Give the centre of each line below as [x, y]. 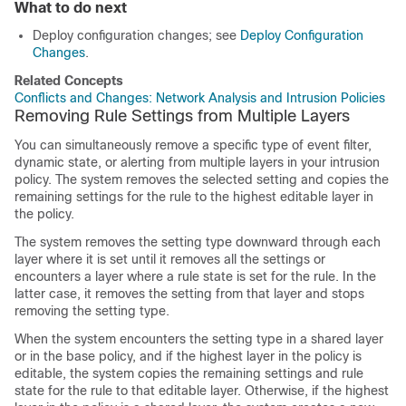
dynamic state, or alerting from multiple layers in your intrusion [197, 162]
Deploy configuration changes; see [136, 35]
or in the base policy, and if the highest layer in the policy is [188, 356]
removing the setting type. [92, 311]
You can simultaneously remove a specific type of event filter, [193, 145]
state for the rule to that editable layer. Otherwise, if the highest [202, 391]
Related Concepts [69, 81]
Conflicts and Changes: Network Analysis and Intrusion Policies [200, 98]
